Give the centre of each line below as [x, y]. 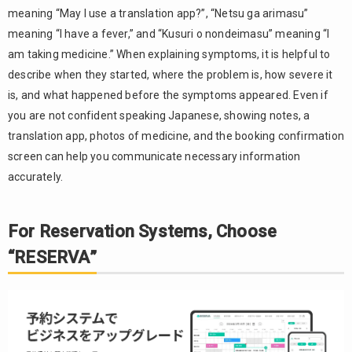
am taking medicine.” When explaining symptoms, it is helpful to [169, 54]
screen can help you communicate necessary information [154, 156]
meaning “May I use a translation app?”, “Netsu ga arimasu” [158, 13]
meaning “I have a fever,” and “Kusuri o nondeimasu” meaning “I [169, 34]
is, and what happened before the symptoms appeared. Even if [168, 95]
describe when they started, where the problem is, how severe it [170, 75]
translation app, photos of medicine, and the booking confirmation [176, 136]
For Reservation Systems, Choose [143, 231]
